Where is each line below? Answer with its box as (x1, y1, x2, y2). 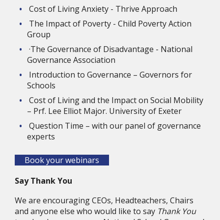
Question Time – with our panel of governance (29, 120, 201, 131)
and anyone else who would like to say (15, 206, 157, 217)
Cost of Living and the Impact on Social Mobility (29, 95, 203, 106)
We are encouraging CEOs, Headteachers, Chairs (15, 195, 193, 206)
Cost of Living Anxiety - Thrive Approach (29, 3, 177, 14)
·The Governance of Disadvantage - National (29, 44, 192, 55)
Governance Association (27, 55, 115, 65)
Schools (27, 80, 55, 91)
